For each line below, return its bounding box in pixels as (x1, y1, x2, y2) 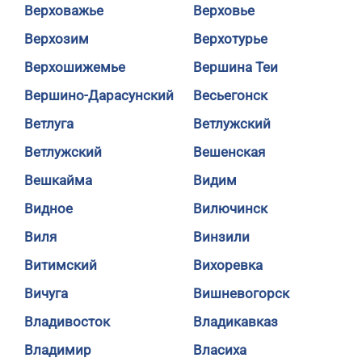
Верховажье (24, 2, 103, 19)
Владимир (24, 342, 91, 358)
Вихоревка (193, 257, 263, 273)
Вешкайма (24, 172, 92, 188)
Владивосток (24, 314, 110, 330)
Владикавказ (193, 314, 278, 330)
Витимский (24, 257, 97, 273)
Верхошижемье (24, 59, 125, 75)
